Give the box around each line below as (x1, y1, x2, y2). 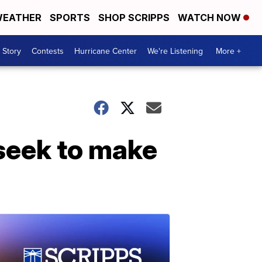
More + (216, 44, 241, 57)
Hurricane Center (74, 44, 137, 57)
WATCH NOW (178, 12, 243, 23)
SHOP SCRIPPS (98, 12, 170, 23)
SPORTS (50, 12, 90, 23)
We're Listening (147, 44, 203, 57)
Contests (32, 44, 64, 57)
